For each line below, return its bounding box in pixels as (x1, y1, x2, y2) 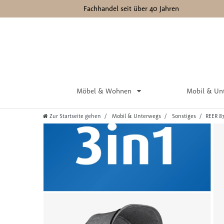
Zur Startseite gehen (49, 112, 101, 119)
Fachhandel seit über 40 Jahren (83, 4, 179, 13)
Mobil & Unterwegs (110, 112, 161, 119)
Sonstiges (170, 112, 196, 119)
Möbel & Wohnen (76, 86, 133, 95)
